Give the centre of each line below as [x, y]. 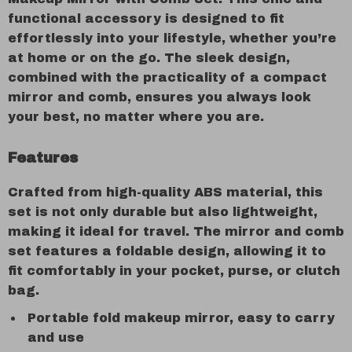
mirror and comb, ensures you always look [159, 97]
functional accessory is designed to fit [146, 18]
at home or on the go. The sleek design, [149, 58]
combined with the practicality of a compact [167, 77]
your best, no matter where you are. [136, 117]
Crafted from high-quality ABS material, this [165, 192]
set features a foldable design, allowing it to [167, 251]
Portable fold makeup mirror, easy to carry [181, 318]
